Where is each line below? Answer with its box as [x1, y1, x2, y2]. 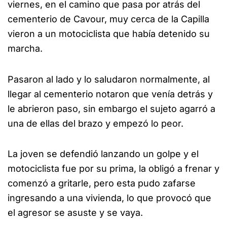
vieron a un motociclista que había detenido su [8, 28, 210, 40]
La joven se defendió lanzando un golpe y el [8, 148, 199, 160]
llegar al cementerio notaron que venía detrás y [8, 88, 213, 99]
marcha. [8, 43, 43, 54]
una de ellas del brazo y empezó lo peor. [8, 118, 183, 129]
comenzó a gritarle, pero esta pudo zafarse [8, 178, 196, 189]
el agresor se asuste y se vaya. [8, 207, 143, 218]
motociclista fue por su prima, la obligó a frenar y [8, 163, 219, 174]
